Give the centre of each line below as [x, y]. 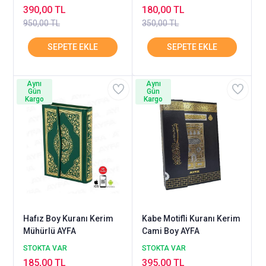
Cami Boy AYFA [171, 231]
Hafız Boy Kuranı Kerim [68, 219]
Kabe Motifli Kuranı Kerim [191, 219]
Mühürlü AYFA [50, 231]
